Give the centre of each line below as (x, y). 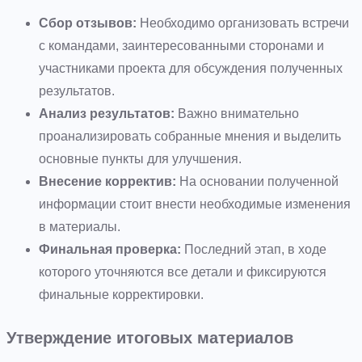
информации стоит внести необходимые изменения (195, 204)
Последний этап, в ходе (254, 250)
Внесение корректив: (107, 182)
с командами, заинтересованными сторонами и (181, 46)
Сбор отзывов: (88, 23)
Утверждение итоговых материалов (150, 337)
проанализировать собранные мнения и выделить (190, 137)
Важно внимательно (237, 114)
